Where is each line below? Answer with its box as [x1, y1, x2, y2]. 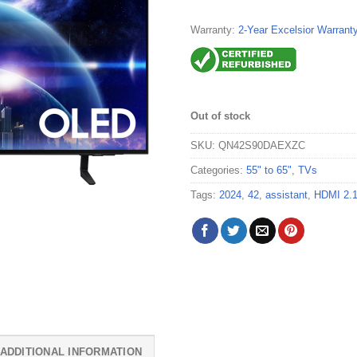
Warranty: [190, 24, 238, 36]
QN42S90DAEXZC [218, 139, 305, 152]
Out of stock [190, 110, 250, 123]
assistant [265, 189, 308, 202]
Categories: [190, 164, 246, 177]
